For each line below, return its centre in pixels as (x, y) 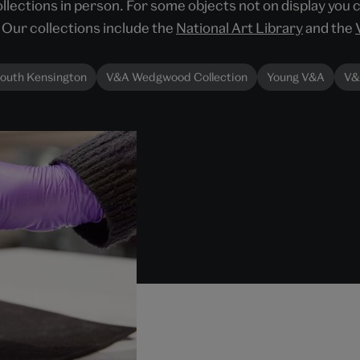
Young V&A (296, 77)
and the (329, 28)
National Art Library (239, 28)
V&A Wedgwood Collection (177, 77)
